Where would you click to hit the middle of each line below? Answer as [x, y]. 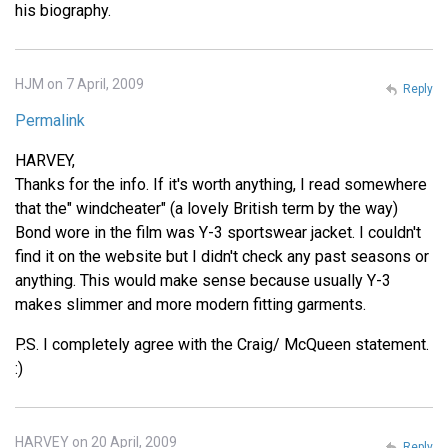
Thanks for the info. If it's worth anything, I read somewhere [221, 184]
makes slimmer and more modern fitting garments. [190, 304]
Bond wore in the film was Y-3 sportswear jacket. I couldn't [218, 232]
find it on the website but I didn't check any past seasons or [222, 256]
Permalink [50, 120]
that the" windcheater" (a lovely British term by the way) [206, 208]
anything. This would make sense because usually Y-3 [203, 280]
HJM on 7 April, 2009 [79, 83]
